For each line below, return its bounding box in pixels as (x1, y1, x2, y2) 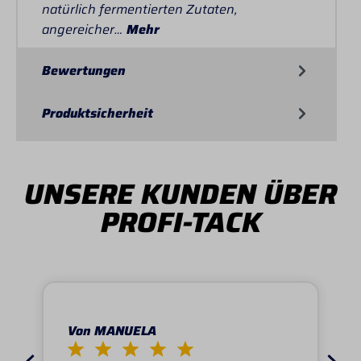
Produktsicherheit (42, 102, 153, 123)
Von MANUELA (68, 321, 156, 342)
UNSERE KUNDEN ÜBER (24, 171, 337, 216)
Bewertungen (42, 60, 126, 81)
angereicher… (42, 19, 127, 39)
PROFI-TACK (100, 199, 261, 244)
